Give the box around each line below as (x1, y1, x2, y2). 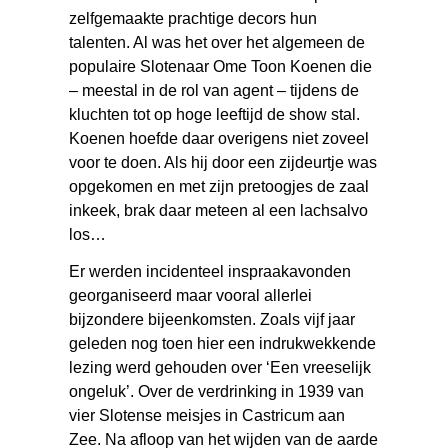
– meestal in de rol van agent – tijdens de (69, 81, 360, 99)
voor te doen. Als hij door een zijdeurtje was (69, 153, 378, 171)
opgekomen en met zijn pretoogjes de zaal (69, 177, 370, 195)
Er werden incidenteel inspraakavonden (69, 262, 352, 280)
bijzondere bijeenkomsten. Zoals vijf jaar (69, 310, 356, 328)
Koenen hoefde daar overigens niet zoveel (69, 129, 370, 147)
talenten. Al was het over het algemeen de (69, 33, 366, 51)
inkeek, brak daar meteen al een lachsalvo (69, 201, 369, 219)
